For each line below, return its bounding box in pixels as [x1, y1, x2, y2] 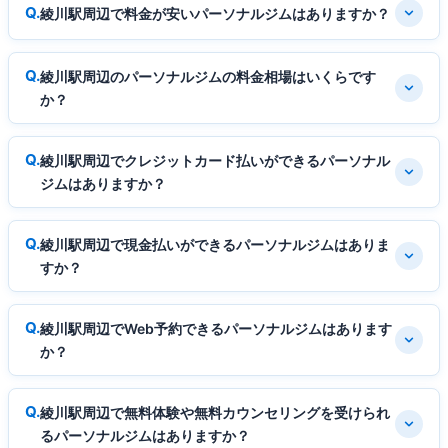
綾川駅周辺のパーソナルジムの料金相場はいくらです [40, 68, 376, 86]
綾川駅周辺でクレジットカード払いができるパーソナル [40, 152, 390, 170]
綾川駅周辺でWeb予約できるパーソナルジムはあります [40, 320, 392, 338]
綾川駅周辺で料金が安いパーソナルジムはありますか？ [40, 4, 390, 22]
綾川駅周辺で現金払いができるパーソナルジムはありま [40, 236, 390, 254]
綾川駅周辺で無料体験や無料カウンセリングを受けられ [40, 404, 390, 422]
